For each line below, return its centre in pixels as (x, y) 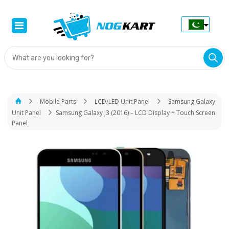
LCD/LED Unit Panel (122, 101)
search (13, 54)
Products (17, 48)
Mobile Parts (58, 101)
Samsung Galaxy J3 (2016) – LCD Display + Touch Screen (135, 113)
